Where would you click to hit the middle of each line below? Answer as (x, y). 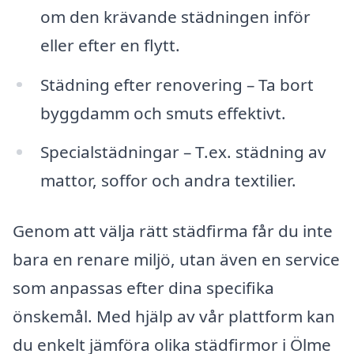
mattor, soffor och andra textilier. (168, 181)
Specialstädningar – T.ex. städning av (183, 152)
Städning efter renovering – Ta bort (177, 84)
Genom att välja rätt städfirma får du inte (173, 231)
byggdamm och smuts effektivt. (163, 113)
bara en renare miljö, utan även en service (176, 260)
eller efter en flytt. (110, 45)
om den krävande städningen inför (175, 16)
